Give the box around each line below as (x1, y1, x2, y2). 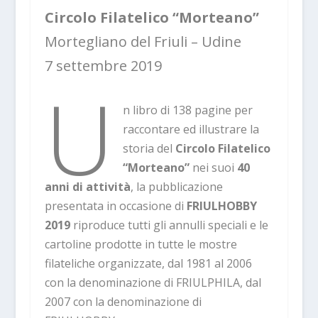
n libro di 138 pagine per (123, 102, 253, 118)
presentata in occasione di (44, 198, 187, 214)
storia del (123, 141, 175, 156)
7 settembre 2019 (44, 56, 162, 75)
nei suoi (190, 160, 237, 175)
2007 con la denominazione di (44, 294, 202, 309)
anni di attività (44, 179, 131, 194)
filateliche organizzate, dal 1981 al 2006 (44, 256, 252, 271)
